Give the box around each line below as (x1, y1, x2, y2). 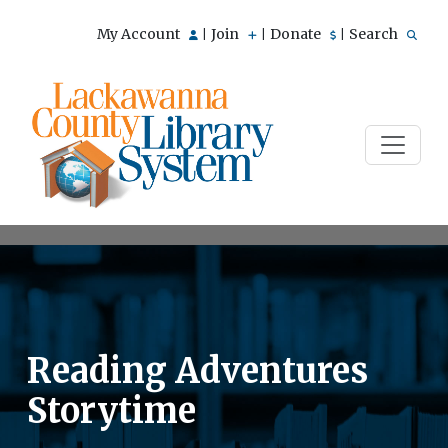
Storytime (27, 389, 196, 432)
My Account (97, 25, 183, 43)
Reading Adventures (27, 349, 368, 392)
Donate (270, 25, 324, 43)
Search (349, 25, 401, 43)
